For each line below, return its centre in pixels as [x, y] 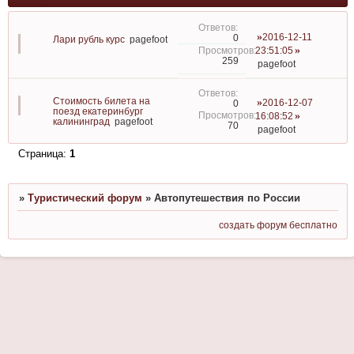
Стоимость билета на [101, 101]
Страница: [43, 154]
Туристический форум [85, 198]
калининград [81, 122]
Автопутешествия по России [227, 198]
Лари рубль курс [88, 40]
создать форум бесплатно [279, 224]
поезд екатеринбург [98, 111]
